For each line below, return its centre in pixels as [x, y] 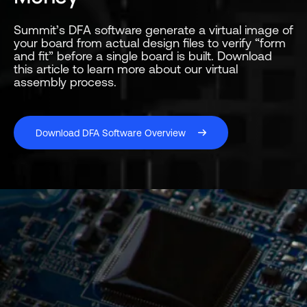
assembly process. [65, 82]
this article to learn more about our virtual [126, 69]
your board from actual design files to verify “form [150, 43]
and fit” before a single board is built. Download [143, 56]
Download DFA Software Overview [111, 133]
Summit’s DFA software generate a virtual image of [153, 30]
